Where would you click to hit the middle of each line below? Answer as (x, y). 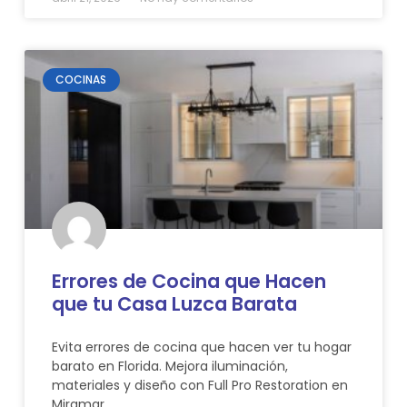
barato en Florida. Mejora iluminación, (169, 367)
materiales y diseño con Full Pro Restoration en (199, 386)
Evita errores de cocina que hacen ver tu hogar (201, 347)
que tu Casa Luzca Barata (174, 304)
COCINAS (81, 80)
